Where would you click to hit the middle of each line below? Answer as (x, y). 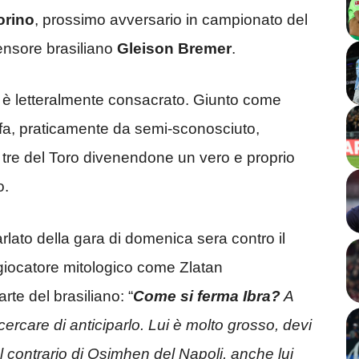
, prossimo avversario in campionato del (171, 19)
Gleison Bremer (174, 48)
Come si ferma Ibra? (207, 296)
